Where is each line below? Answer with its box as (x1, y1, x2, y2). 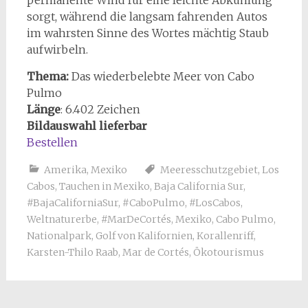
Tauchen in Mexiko (58, 179, 150, 192)
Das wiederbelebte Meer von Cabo (71, 69, 254, 83)
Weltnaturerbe (26, 212, 97, 225)
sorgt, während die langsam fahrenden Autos (26, 9, 267, 23)
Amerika (43, 163, 87, 176)
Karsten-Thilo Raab (26, 245, 118, 258)
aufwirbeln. (26, 42, 88, 56)
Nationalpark (26, 229, 91, 242)
